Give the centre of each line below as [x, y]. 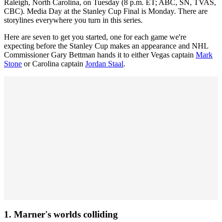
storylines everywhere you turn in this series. [73, 20]
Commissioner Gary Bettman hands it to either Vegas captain [100, 55]
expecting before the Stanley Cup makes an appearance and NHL [106, 46]
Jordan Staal [104, 63]
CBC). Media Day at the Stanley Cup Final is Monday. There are [106, 11]
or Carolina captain [54, 63]
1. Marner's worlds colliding [61, 215]
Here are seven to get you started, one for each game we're [95, 37]
